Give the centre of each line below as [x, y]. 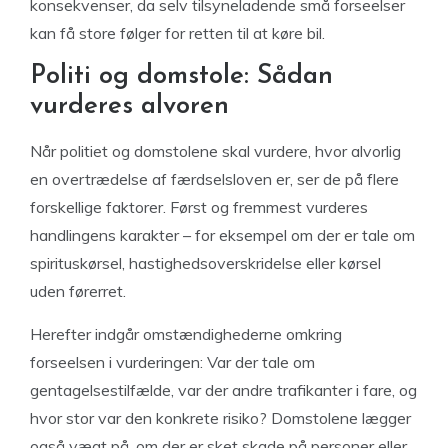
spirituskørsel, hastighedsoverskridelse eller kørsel [205, 263]
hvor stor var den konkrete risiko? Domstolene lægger [220, 418]
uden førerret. [78, 291]
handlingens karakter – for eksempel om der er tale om [222, 235]
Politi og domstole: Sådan [181, 76]
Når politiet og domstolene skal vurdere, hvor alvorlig [215, 151]
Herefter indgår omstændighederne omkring [186, 334]
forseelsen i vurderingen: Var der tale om [172, 362]
